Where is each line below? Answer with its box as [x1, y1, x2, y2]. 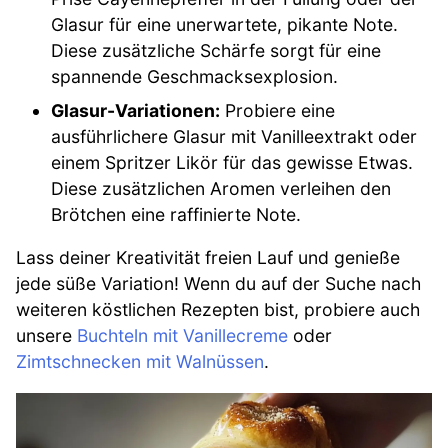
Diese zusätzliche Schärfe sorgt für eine [51, 39, 382, 61]
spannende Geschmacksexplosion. [51, 65, 339, 87]
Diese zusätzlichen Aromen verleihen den [51, 177, 392, 199]
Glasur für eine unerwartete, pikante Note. [51, 13, 399, 35]
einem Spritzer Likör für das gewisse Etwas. [51, 151, 414, 173]
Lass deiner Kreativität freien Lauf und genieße [16, 247, 400, 269]
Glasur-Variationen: [51, 99, 221, 121]
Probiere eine [220, 99, 336, 121]
